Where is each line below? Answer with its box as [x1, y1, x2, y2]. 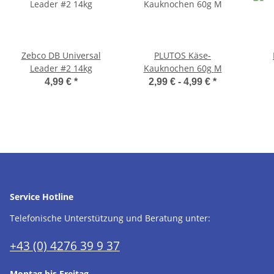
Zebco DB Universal [21, 49, 101, 61]
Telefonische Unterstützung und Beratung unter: [10, 212, 210, 224]
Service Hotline [10, 190, 73, 202]
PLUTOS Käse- [154, 49, 211, 61]
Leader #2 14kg [29, 62, 92, 74]
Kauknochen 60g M [213, 62, 222, 74]
